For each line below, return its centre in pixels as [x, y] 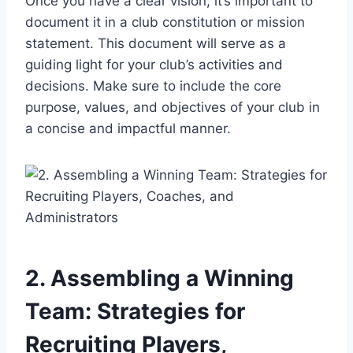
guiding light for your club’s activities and [154, 64]
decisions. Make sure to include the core [153, 85]
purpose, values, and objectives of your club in [173, 107]
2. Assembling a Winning [160, 278]
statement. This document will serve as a [156, 43]
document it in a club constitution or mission [165, 22]
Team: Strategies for [135, 311]
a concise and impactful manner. [128, 128]
